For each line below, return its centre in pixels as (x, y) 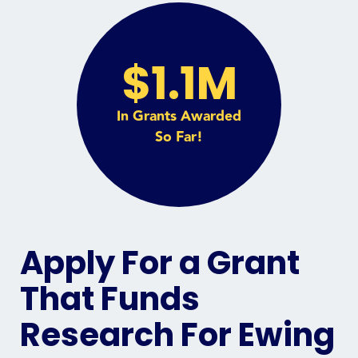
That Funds (109, 298)
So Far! (179, 137)
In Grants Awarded (179, 116)
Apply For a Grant (159, 263)
